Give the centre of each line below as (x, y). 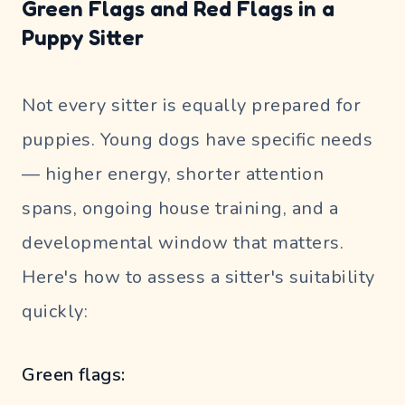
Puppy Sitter (83, 37)
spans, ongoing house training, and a (180, 208)
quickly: (55, 311)
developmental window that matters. (183, 242)
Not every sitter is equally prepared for (191, 105)
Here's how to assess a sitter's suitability (198, 277)
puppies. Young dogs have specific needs (197, 139)
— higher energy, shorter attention (173, 174)
